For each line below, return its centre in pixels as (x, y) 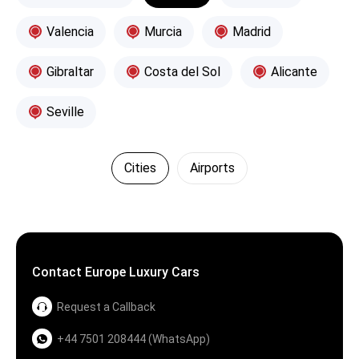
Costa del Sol (182, 72)
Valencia (70, 32)
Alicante (294, 72)
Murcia (163, 32)
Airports (212, 168)
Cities (140, 168)
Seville (65, 112)
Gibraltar (70, 72)
